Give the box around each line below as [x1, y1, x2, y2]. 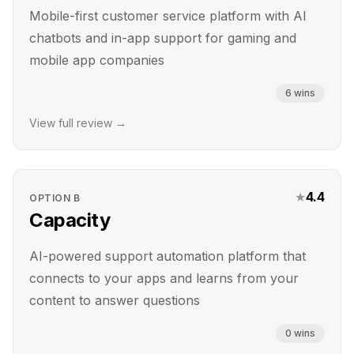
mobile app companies [29, 52, 164, 68]
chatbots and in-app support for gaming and [29, 30, 296, 46]
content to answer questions [29, 292, 200, 308]
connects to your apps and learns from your [29, 270, 299, 286]
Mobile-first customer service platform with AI [29, 8, 307, 24]
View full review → [29, 116, 126, 130]
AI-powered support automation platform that [29, 248, 306, 264]
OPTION [29, 192, 74, 204]
